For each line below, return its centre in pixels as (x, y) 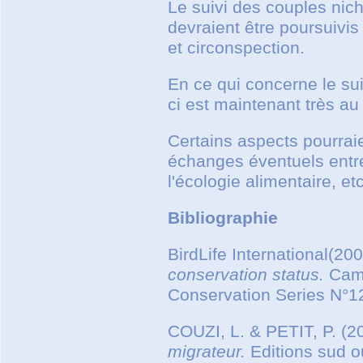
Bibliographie (223, 218)
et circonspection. (236, 47)
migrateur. (207, 351)
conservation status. (246, 274)
